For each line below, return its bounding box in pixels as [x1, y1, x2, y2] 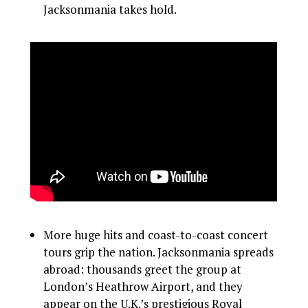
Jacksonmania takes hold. [43, 1, 177, 18]
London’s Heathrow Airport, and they [43, 278, 243, 294]
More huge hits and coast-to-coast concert [43, 227, 269, 243]
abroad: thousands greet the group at [43, 261, 242, 277]
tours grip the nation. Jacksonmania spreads [43, 244, 274, 260]
